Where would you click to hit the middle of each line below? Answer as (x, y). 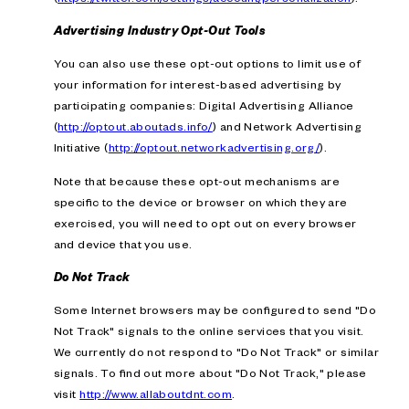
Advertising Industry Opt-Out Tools (159, 31)
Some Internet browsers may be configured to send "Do (215, 310)
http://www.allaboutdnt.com (156, 394)
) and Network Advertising (287, 126)
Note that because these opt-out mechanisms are (196, 180)
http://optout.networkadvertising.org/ (214, 147)
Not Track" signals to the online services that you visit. (209, 331)
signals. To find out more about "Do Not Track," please (210, 373)
